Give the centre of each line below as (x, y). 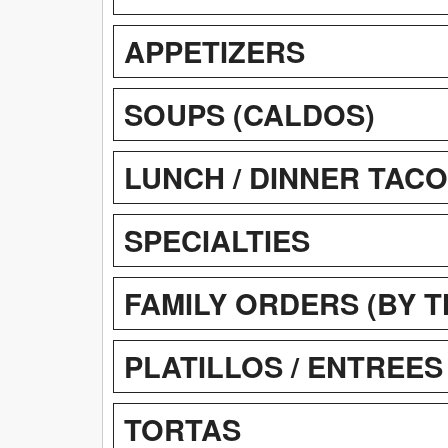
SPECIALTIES (217, 239)
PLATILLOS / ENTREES (283, 365)
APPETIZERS (214, 50)
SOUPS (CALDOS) (249, 113)
